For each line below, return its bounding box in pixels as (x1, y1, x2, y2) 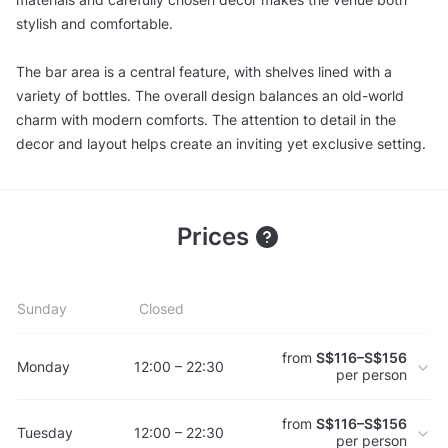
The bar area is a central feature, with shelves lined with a (16, 62, 392, 80)
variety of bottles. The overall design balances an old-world (16, 86, 404, 104)
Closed (138, 300, 184, 318)
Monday (17, 357, 70, 375)
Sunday (17, 300, 67, 318)
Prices (177, 222, 255, 252)
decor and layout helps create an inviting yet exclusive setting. (16, 134, 426, 152)
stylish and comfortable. (16, 14, 173, 32)
